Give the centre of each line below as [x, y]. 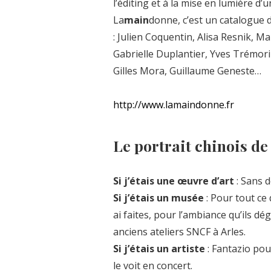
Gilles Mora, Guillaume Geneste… [187, 71]
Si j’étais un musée [160, 198]
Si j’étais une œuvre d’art [175, 181]
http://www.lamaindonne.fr [174, 105]
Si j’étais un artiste [159, 248]
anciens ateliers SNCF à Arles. [179, 231]
